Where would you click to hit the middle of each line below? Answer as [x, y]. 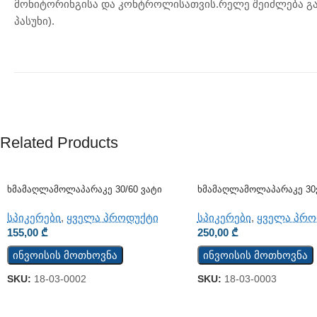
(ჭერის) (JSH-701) [45, 202]
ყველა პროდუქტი [113, 218]
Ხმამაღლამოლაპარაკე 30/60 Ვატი [85, 190]
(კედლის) [219, 202]
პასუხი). [34, 21]
